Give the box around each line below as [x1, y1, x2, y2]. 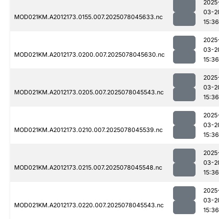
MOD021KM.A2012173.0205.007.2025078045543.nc [14, 88, 164, 96]
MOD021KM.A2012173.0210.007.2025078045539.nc [14, 126, 163, 134]
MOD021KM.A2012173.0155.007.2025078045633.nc [14, 13, 163, 21]
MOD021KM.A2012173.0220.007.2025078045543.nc [14, 201, 164, 209]
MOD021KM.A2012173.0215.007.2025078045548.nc [14, 164, 162, 172]
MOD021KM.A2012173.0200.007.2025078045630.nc [14, 51, 165, 59]
